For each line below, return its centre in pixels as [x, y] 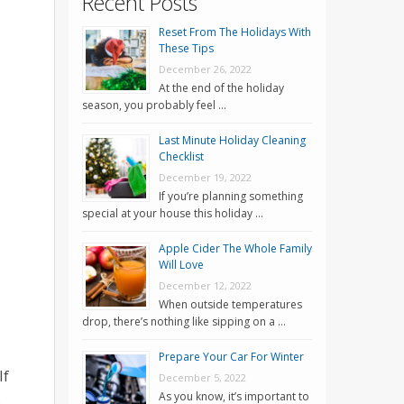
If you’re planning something [231, 196]
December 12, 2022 [205, 285]
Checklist [181, 156]
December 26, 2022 [205, 69]
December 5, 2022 [202, 377]
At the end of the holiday [221, 87]
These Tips [186, 48]
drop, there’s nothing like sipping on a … [184, 321]
